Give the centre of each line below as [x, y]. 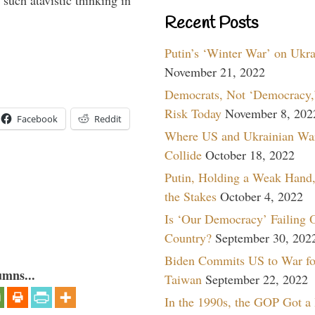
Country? [188, 237]
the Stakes [191, 196]
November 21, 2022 [215, 71]
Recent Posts [211, 24]
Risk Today [193, 113]
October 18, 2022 [250, 154]
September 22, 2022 [257, 279]
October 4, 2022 [262, 196]
